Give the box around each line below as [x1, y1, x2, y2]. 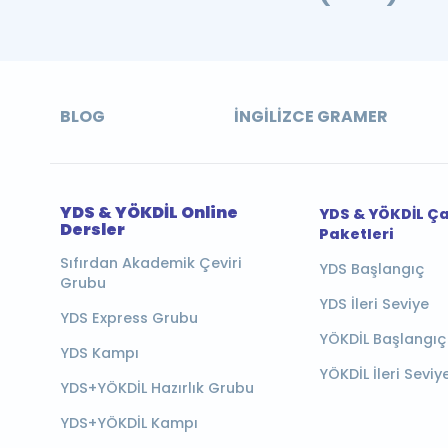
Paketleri [319, 224, 394, 244]
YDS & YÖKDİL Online [60, 201, 238, 224]
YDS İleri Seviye [319, 294, 430, 314]
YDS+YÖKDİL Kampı [60, 413, 198, 433]
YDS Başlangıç [319, 259, 425, 279]
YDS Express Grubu [60, 308, 198, 328]
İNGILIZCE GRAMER [234, 105, 389, 128]
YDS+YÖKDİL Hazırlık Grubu [60, 378, 254, 398]
